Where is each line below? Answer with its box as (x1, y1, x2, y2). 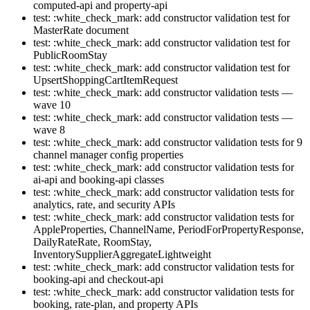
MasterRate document (33, 24, 129, 37)
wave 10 (33, 99, 71, 111)
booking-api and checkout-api (33, 273, 163, 286)
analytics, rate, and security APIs (33, 199, 175, 211)
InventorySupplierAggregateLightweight (33, 248, 211, 261)
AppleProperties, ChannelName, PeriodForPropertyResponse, (33, 224, 304, 236)
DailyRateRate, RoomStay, (33, 236, 152, 248)
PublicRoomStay (33, 49, 107, 62)
